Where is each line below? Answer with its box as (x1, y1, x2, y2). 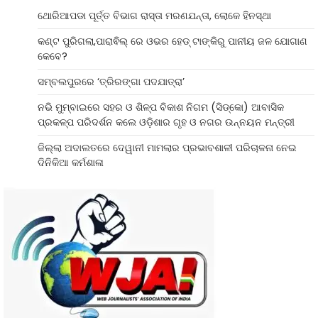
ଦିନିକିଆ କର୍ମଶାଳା (38, 155, 104, 170)
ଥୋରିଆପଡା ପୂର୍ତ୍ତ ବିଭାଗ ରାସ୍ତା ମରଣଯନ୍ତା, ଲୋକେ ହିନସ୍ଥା (38, 9, 274, 23)
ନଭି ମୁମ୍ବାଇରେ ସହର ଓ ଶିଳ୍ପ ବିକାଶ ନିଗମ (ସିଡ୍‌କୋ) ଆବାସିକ (38, 100, 284, 115)
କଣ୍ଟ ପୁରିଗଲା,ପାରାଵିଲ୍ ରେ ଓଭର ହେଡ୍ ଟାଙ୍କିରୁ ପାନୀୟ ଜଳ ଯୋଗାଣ (38, 34, 307, 49)
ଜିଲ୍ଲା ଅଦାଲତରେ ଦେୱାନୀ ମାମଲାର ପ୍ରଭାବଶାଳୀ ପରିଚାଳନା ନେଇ (38, 141, 297, 155)
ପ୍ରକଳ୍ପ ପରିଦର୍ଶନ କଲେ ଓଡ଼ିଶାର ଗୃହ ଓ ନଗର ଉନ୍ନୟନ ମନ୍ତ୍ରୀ (38, 115, 295, 130)
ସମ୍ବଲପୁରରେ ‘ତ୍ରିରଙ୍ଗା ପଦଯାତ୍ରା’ (38, 75, 185, 89)
